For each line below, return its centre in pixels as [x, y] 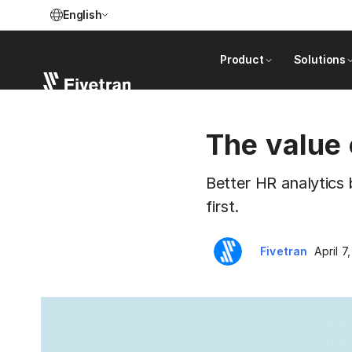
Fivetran [284, 251]
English [82, 15]
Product [242, 59]
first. [222, 207]
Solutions [319, 59]
